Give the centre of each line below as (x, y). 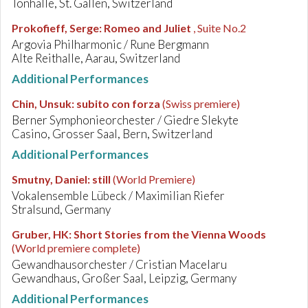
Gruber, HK (40, 234)
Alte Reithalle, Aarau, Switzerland (96, 58)
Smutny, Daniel (49, 179)
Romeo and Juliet (147, 28)
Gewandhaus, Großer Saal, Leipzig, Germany (124, 278)
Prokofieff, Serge (55, 28)
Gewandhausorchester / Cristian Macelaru (119, 264)
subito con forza (118, 103)
